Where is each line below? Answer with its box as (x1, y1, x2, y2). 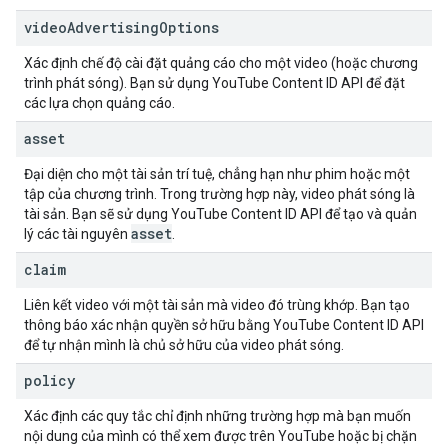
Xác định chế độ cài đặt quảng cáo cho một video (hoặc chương (24, 55, 418, 71)
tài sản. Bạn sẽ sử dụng (24, 206, 171, 222)
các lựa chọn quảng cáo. (24, 95, 175, 111)
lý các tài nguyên (24, 226, 131, 242)
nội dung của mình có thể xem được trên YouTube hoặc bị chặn (24, 428, 417, 444)
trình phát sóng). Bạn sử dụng (24, 75, 212, 91)
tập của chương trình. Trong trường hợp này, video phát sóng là (24, 186, 415, 202)
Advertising (67, 18, 159, 37)
